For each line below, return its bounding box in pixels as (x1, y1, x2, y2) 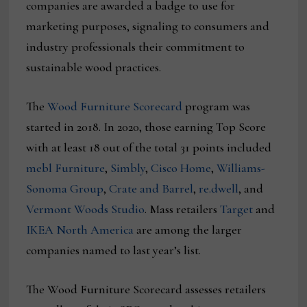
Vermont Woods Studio (26, 201, 145, 217)
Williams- (217, 160, 266, 176)
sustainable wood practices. (26, 60, 167, 75)
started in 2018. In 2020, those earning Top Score (26, 119, 267, 135)
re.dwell (199, 181, 239, 197)
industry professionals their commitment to (26, 39, 245, 55)
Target (220, 201, 254, 217)
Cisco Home (151, 160, 212, 176)
